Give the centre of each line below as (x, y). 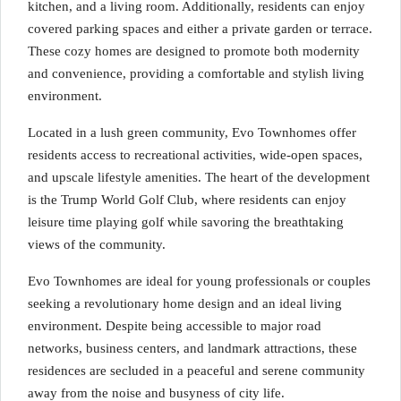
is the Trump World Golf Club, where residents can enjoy (187, 200)
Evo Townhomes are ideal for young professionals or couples (199, 281)
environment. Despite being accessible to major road (175, 326)
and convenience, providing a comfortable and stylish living (196, 73)
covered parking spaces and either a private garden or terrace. (200, 29)
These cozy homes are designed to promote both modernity (194, 51)
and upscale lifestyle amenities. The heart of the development (199, 177)
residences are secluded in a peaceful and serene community (196, 371)
